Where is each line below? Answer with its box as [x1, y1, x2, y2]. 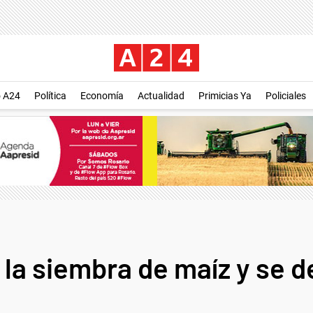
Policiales [265, 90, 306, 101]
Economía [80, 90, 124, 101]
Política [34, 90, 66, 101]
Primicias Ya [198, 90, 252, 101]
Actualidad [138, 90, 184, 101]
